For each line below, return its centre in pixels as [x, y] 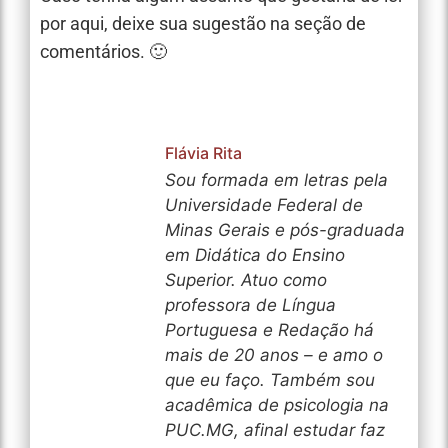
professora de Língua [250, 304]
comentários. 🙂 [103, 51]
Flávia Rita [203, 152]
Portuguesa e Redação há [269, 329]
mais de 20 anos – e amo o [274, 354]
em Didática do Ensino [255, 254]
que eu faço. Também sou [270, 379]
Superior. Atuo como [246, 279]
